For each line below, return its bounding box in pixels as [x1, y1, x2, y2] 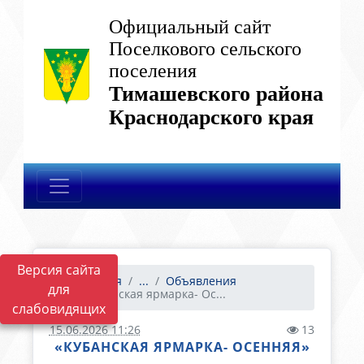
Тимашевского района [109, 82, 324, 106]
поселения [109, 60, 197, 81]
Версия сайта [17, 261, 101, 279]
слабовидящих [12, 300, 106, 318]
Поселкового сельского [109, 38, 302, 59]
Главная [72, 273, 122, 288]
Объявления [165, 273, 236, 288]
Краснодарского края [109, 106, 314, 129]
